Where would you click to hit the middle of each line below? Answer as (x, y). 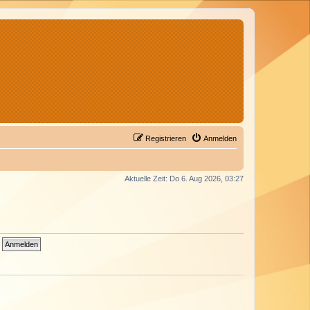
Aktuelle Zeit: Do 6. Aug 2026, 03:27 (184, 179)
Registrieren (166, 138)
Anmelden (220, 138)
